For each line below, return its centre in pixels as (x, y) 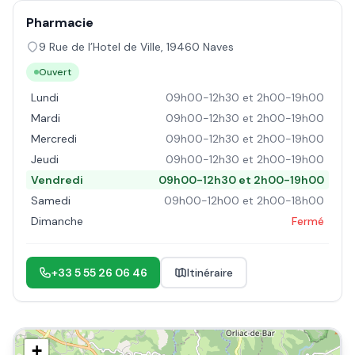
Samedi (51, 200)
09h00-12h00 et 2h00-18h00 (244, 200)
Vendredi (57, 180)
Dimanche (57, 221)
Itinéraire (210, 273)
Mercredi (54, 139)
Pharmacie (60, 23)
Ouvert (55, 72)
